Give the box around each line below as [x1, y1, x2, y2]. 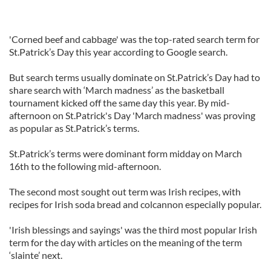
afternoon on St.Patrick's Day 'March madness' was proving [9, 109, 255, 121]
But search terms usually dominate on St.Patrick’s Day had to [9, 71, 260, 83]
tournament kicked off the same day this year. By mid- [9, 97, 230, 108]
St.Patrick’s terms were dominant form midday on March [9, 148, 242, 159]
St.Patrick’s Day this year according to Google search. [9, 46, 227, 57]
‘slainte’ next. [9, 249, 62, 261]
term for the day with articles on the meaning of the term [9, 237, 242, 248]
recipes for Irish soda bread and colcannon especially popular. [9, 198, 261, 210]
